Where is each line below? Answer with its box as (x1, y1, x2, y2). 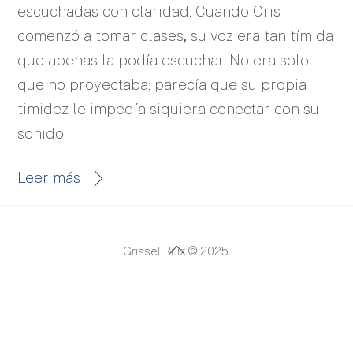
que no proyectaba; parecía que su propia (17, 75, 307, 93)
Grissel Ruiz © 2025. (122, 244, 231, 258)
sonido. (17, 124, 67, 142)
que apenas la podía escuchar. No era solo (17, 50, 310, 69)
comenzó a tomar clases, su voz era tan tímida (17, 26, 334, 44)
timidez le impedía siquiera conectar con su (17, 99, 320, 117)
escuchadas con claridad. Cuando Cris (17, 2, 281, 20)
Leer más (17, 168, 81, 186)
